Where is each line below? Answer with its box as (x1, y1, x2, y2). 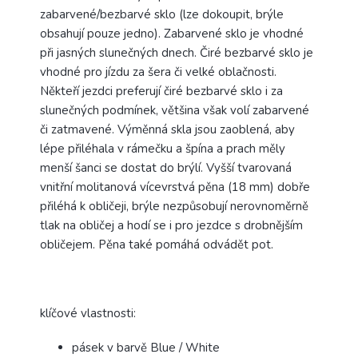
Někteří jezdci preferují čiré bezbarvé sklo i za (40, 83, 283, 100)
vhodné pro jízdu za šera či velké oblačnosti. (40, 64, 276, 81)
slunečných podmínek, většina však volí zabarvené (40, 102, 309, 119)
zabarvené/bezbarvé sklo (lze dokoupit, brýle (40, 6, 284, 23)
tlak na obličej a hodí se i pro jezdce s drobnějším (40, 217, 303, 234)
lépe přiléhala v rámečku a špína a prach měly (40, 141, 285, 157)
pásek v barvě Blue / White (72, 340, 220, 356)
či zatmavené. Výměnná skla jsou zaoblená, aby (40, 121, 295, 138)
